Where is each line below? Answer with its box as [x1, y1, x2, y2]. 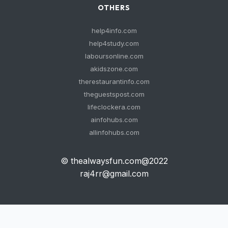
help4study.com [89, 39, 139, 47]
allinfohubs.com [89, 128, 139, 136]
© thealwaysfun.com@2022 [60, 156, 168, 166]
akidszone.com [90, 65, 138, 73]
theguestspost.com [83, 90, 145, 98]
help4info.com [91, 26, 137, 35]
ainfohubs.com [90, 116, 138, 124]
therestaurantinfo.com [78, 77, 150, 85]
